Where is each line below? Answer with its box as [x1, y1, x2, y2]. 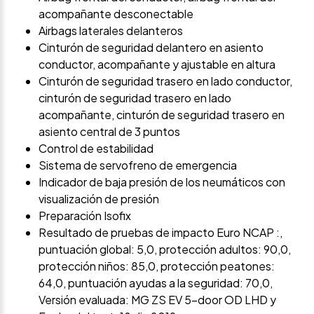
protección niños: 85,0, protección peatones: [39, 258, 275, 273]
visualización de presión [39, 191, 159, 206]
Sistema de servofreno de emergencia [39, 157, 237, 172]
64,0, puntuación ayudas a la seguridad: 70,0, [39, 275, 273, 290]
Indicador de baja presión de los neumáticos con [39, 174, 285, 189]
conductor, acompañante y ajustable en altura [39, 56, 275, 71]
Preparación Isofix [39, 207, 131, 223]
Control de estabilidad [39, 140, 153, 156]
